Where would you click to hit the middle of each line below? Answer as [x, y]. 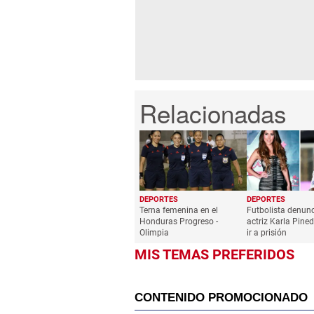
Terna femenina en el [179, 211]
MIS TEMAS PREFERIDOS [214, 255]
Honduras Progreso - [179, 222]
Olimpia [154, 233]
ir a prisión [266, 233]
